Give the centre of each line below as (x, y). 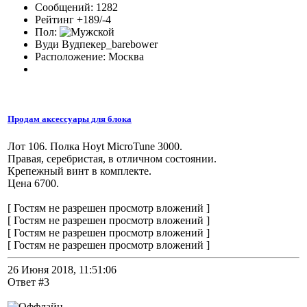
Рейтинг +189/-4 (73, 20)
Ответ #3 (28, 282)
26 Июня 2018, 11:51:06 (62, 269)
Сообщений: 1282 (76, 8)
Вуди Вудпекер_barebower (96, 45)
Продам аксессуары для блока (70, 119)
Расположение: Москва (89, 57)
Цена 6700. (33, 183)
